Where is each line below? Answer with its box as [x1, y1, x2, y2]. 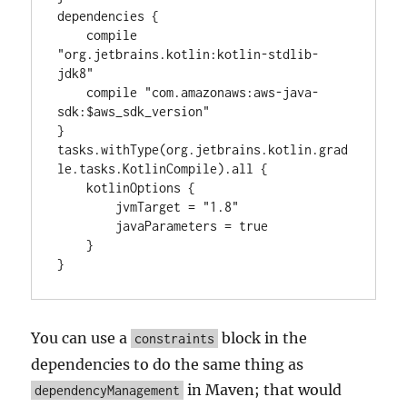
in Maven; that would [184, 381, 342, 399]
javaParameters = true [57, 218, 116, 233]
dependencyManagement [35, 382, 181, 398]
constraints [134, 331, 215, 346]
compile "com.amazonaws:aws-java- [57, 84, 87, 100]
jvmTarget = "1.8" [57, 199, 116, 214]
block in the [218, 329, 308, 347]
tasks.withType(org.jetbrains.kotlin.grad [57, 142, 349, 157]
